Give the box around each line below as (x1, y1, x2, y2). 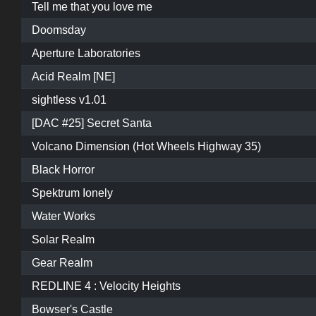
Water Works (32, 210, 95, 223)
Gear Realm (32, 257, 92, 269)
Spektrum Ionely (32, 187, 113, 200)
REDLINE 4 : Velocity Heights (32, 280, 181, 293)
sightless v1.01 (32, 94, 107, 107)
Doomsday (32, 24, 86, 37)
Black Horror (32, 164, 95, 176)
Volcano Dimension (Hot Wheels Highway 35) (32, 140, 261, 153)
